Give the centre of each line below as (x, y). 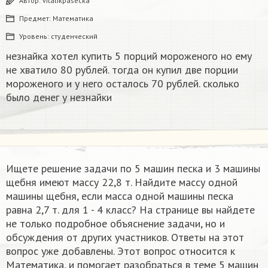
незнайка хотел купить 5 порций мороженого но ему (129, 56)
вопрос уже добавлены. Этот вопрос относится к (121, 251)
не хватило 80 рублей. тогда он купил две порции (122, 70)
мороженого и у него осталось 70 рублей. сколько (123, 84)
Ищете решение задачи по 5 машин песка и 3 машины (133, 169)
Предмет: (36, 19)
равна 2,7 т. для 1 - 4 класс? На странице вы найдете (130, 210)
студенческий (74, 36)
